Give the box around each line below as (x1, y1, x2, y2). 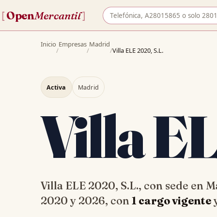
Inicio (41, 40, 56, 48)
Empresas (59, 40, 87, 48)
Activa (46, 83, 66, 92)
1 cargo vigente (132, 194, 211, 207)
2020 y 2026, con (41, 194, 132, 207)
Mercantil (34, 9, 81, 22)
